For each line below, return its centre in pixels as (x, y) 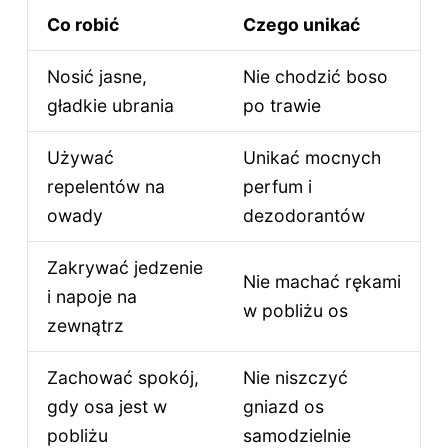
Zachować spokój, (122, 377)
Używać (80, 157)
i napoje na (91, 296)
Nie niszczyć (295, 377)
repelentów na (105, 186)
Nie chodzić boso (315, 76)
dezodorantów (303, 215)
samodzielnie (296, 435)
